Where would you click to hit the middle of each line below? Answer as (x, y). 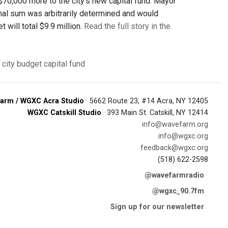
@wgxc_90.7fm (178, 191)
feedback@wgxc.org (174, 148)
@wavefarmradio (174, 175)
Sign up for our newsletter (157, 207)
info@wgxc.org (183, 136)
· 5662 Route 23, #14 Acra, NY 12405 (146, 101)
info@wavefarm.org (175, 124)
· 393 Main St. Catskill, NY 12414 (155, 113)
